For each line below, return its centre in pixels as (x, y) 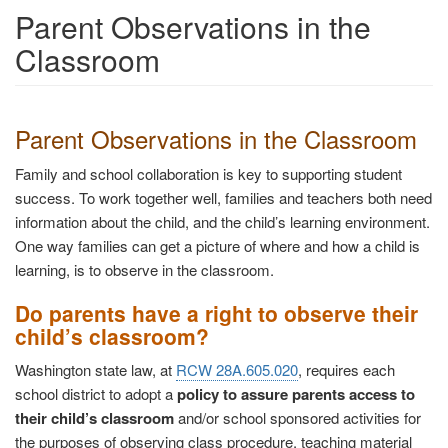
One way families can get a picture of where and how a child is (217, 246)
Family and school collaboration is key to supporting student (208, 174)
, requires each (346, 370)
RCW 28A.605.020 (237, 370)
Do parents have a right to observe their (216, 313)
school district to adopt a (96, 394)
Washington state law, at (95, 370)
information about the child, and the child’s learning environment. (222, 222)
